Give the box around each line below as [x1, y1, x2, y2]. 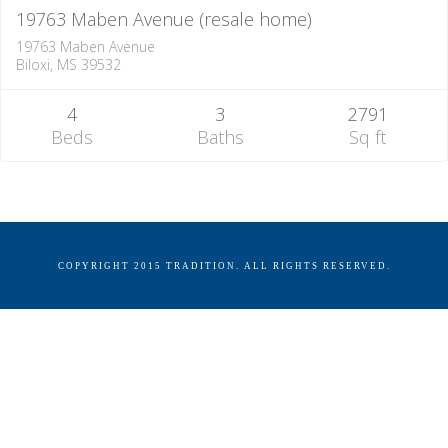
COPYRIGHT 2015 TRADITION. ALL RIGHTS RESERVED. [57, 260, 391, 271]
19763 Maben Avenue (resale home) [16, 6, 312, 31]
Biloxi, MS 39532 [16, 54, 121, 74]
